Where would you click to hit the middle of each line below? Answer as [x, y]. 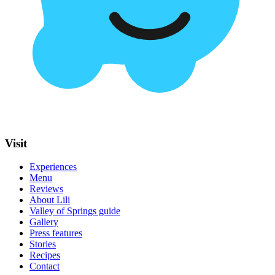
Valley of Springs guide [75, 211]
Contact [45, 266]
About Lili [50, 200]
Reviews [46, 189]
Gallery [44, 222]
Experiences [53, 167]
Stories [43, 244]
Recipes [45, 255]
